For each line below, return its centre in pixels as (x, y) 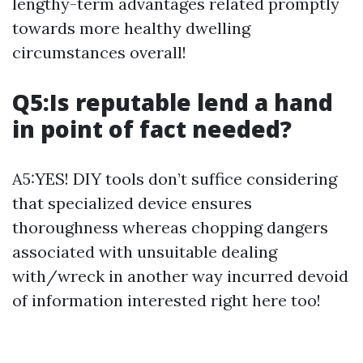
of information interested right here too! (167, 300)
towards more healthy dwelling (131, 28)
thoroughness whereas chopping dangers (170, 227)
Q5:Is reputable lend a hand (173, 102)
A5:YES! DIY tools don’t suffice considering (175, 178)
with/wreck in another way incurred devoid (180, 275)
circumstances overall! (99, 52)
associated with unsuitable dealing (145, 251)
